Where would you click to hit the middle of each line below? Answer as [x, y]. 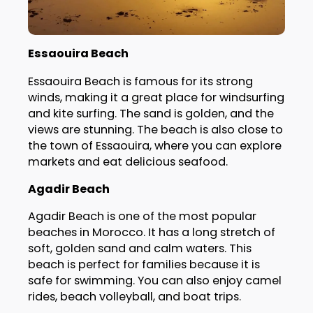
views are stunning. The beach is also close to [155, 129]
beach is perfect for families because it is [144, 264]
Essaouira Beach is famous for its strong [140, 81]
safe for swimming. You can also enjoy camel [154, 280]
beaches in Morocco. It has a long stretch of [151, 232]
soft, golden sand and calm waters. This [139, 248]
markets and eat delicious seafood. [128, 161]
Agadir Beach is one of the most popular [142, 216]
